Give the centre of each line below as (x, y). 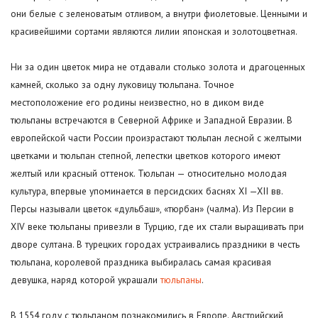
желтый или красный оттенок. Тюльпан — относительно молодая (149, 174)
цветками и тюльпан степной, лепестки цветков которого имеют (146, 156)
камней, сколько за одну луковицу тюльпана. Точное (122, 85)
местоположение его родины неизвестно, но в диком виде (137, 103)
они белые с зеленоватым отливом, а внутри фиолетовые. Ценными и (159, 14)
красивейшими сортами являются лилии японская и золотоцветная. (154, 32)
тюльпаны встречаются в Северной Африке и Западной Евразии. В (152, 120)
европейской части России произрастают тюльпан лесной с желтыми (156, 138)
